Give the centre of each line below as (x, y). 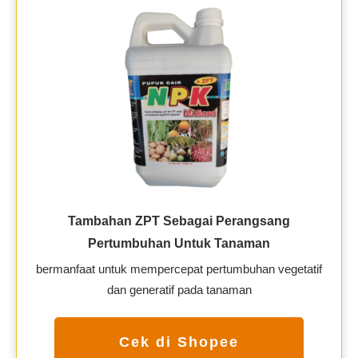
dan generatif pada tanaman (179, 289)
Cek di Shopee (179, 342)
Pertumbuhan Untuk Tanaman (179, 243)
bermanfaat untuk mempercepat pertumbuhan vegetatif (179, 268)
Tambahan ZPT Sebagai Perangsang (179, 221)
